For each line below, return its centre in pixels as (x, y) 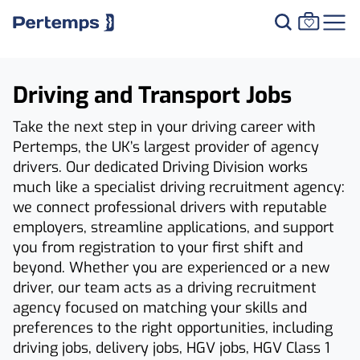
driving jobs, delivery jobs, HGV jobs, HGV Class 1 (172, 348)
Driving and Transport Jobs (152, 95)
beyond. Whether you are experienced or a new (171, 268)
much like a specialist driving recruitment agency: (179, 187)
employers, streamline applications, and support (174, 227)
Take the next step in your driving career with (164, 127)
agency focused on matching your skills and (160, 308)
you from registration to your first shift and (158, 247)
